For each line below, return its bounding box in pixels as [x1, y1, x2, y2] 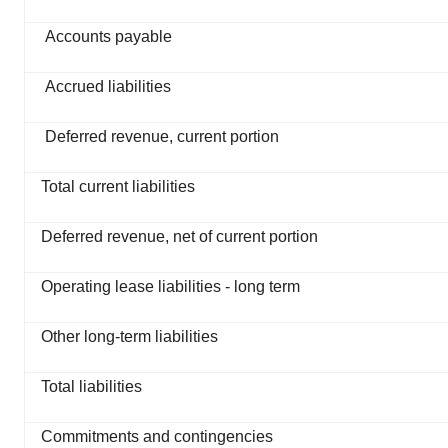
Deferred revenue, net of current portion [41, 228, 318, 246]
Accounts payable [45, 28, 172, 46]
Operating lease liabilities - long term [41, 278, 300, 296]
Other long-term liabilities [41, 328, 218, 346]
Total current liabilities [41, 178, 195, 196]
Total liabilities [41, 378, 142, 396]
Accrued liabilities [45, 78, 171, 96]
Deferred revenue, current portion [45, 128, 279, 146]
